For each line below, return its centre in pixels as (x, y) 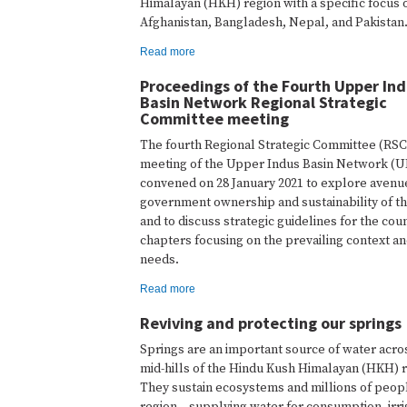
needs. (159, 260)
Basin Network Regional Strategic (263, 102)
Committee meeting (214, 119)
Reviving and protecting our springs (271, 323)
